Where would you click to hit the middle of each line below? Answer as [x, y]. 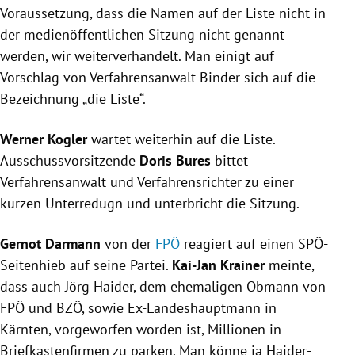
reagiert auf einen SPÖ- [254, 244]
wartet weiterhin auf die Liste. [183, 139]
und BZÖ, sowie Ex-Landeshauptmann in [151, 308]
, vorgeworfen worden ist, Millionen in [165, 330]
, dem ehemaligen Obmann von [229, 287]
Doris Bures [175, 161]
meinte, [291, 265]
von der [128, 244]
